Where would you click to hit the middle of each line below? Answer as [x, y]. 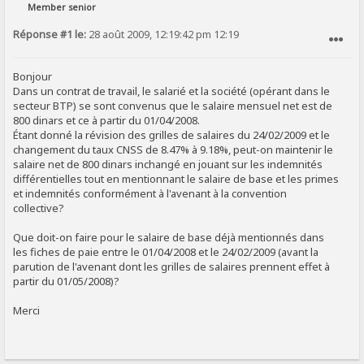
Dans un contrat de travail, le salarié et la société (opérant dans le [172, 91]
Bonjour [33, 76]
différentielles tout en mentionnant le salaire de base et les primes [176, 178]
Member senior [62, 8]
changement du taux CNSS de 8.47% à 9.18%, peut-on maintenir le [173, 149]
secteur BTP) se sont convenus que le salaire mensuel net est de [173, 105]
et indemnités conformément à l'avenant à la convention [150, 193]
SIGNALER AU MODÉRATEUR [286, 66]
